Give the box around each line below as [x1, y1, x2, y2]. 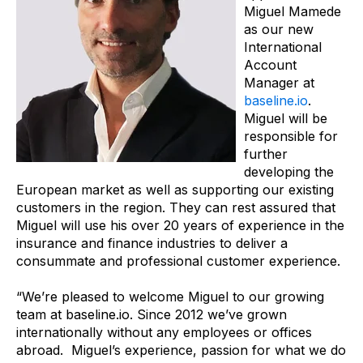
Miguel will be [244, 109, 327, 126]
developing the [244, 163, 334, 180]
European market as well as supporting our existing [16, 181, 334, 198]
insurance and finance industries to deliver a [16, 234, 288, 251]
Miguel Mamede [244, 2, 341, 19]
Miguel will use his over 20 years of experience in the [16, 216, 344, 233]
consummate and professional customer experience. [16, 252, 340, 269]
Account [244, 56, 297, 73]
